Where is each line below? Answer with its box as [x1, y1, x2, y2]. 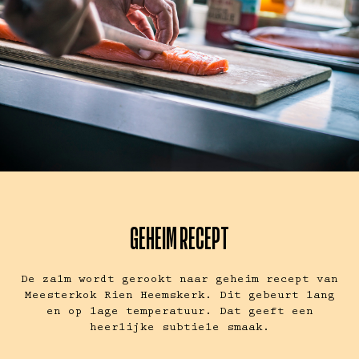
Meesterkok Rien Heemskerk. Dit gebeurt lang [24, 290, 335, 302]
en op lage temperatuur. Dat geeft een [46, 306, 313, 318]
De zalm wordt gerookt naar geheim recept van [21, 274, 338, 286]
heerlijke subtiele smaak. [89, 322, 270, 334]
